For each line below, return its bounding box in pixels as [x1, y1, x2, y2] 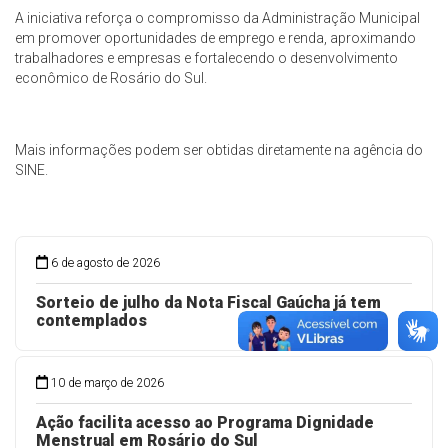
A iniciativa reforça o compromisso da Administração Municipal [15, 10, 420, 27]
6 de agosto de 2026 [51, 256, 161, 271]
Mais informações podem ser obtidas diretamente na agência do [15, 142, 423, 159]
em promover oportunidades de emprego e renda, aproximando [15, 30, 416, 47]
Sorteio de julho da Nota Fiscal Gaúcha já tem [36, 293, 381, 313]
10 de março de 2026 [51, 376, 165, 391]
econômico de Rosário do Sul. [15, 70, 207, 87]
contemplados [36, 311, 147, 331]
